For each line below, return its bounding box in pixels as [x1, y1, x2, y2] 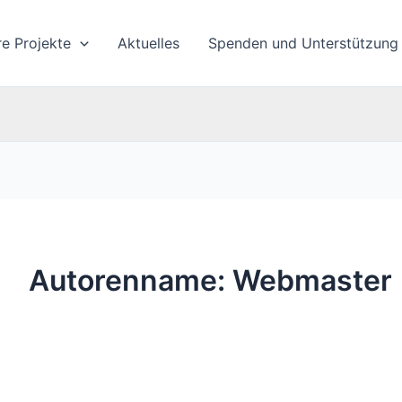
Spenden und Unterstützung [207, 34, 398, 52]
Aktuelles [117, 34, 179, 52]
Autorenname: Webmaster [29, 263, 392, 298]
